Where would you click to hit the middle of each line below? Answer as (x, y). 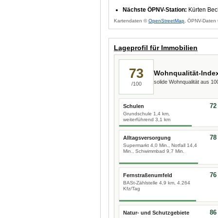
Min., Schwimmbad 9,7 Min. (154, 151)
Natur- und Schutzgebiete (156, 213)
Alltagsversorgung (147, 138)
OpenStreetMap (166, 21)
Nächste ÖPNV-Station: (155, 10)
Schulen (134, 106)
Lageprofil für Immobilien (156, 48)
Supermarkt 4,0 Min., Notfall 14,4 (160, 145)
